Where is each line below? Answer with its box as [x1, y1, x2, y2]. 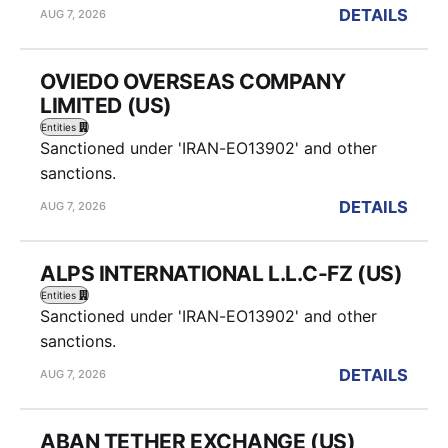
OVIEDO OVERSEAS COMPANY [40, 68, 346, 94]
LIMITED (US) [40, 92, 172, 118]
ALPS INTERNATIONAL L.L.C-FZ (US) [40, 260, 403, 286]
